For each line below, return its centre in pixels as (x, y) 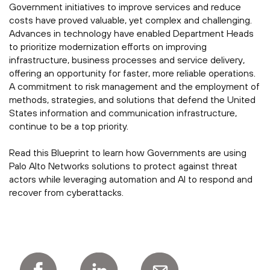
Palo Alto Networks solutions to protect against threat (123, 166)
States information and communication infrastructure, (123, 113)
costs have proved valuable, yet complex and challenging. (130, 20)
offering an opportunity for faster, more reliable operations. (132, 73)
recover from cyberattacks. (66, 193)
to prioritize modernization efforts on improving (108, 47)
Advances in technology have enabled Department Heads (131, 33)
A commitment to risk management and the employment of (134, 86)
